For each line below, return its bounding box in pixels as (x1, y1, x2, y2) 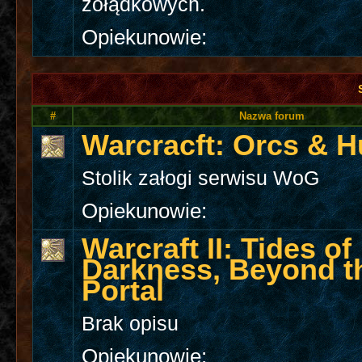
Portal (82, 274, 165, 308)
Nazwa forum (238, 110, 305, 123)
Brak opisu (82, 313, 179, 335)
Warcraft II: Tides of (82, 232, 352, 266)
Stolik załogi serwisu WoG (82, 167, 320, 190)
